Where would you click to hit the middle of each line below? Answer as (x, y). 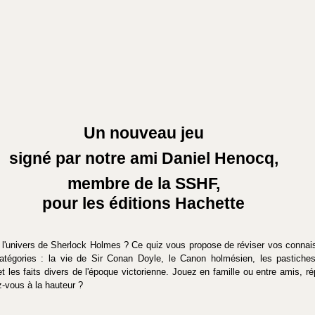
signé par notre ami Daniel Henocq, (143, 158)
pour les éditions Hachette (143, 203)
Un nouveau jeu (143, 133)
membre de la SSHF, (143, 183)
